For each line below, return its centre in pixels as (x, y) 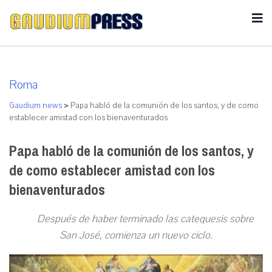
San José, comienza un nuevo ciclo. (136, 235)
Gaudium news (36, 106)
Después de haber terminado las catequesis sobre (145, 219)
